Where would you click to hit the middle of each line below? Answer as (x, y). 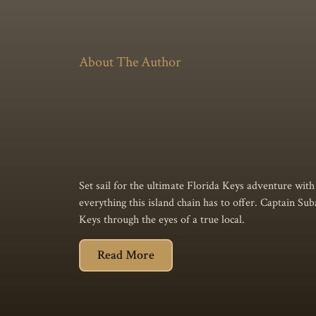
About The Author (130, 62)
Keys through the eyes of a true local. (162, 220)
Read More (126, 255)
